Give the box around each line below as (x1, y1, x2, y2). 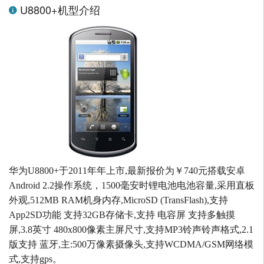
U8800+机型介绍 (17, 2, 100, 18)
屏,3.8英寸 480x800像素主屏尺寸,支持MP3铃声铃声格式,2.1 (9, 225, 253, 235)
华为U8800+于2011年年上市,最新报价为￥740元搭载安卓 (9, 166, 245, 176)
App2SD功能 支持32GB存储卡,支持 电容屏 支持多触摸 (9, 210, 235, 220)
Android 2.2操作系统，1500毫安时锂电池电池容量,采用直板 (9, 180, 255, 191)
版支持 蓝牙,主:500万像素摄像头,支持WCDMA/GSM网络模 (9, 239, 253, 250)
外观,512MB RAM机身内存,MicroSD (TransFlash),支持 (9, 195, 228, 206)
